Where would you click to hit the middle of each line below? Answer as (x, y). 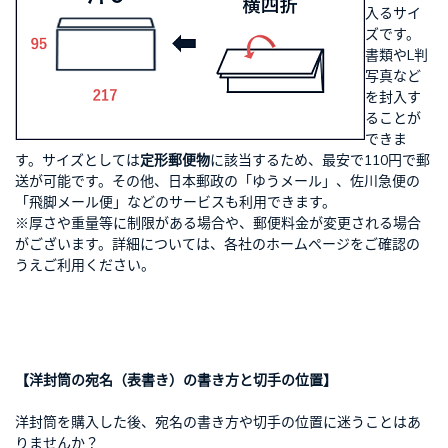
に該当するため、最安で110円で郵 (320, 159)
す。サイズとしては (77, 159)
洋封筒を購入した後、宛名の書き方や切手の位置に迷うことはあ (218, 421)
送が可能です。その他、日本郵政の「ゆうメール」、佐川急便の (217, 180)
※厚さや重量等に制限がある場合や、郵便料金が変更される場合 (218, 222)
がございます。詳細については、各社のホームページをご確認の (217, 243)
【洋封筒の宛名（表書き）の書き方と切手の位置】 (176, 379)
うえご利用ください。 (85, 264)
